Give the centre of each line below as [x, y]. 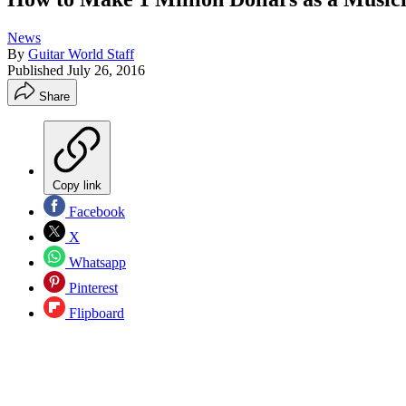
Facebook [95, 211]
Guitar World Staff [81, 53]
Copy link [77, 185]
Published [37, 70]
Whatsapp [96, 262]
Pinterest [92, 287]
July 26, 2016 [106, 70]
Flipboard [95, 313]
